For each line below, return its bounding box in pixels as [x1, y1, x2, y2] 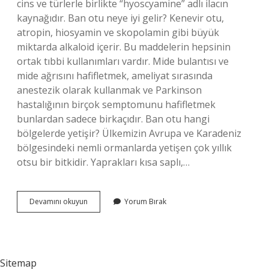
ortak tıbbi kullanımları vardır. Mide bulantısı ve [17, 55, 229, 68]
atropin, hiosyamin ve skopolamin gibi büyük [17, 26, 219, 39]
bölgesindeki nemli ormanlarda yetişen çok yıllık [17, 141, 232, 154]
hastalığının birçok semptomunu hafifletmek [17, 98, 216, 111]
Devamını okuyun [29, 196, 88, 207]
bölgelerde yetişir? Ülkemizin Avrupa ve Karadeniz [17, 127, 241, 140]
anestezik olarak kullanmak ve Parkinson [17, 83, 202, 97]
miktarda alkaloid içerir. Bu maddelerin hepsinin [17, 40, 231, 53]
